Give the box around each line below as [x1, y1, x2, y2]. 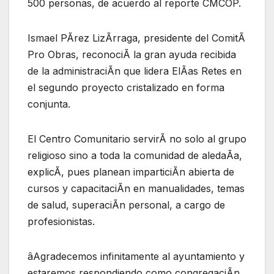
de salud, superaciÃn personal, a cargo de [28, 198, 225, 211]
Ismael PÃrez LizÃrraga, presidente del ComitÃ [28, 31, 245, 44]
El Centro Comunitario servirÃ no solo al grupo [28, 132, 246, 145]
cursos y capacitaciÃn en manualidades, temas [28, 182, 245, 194]
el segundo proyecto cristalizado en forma [28, 81, 224, 94]
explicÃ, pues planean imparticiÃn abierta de [28, 165, 234, 178]
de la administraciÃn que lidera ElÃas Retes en [28, 64, 242, 77]
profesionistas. [28, 215, 95, 228]
